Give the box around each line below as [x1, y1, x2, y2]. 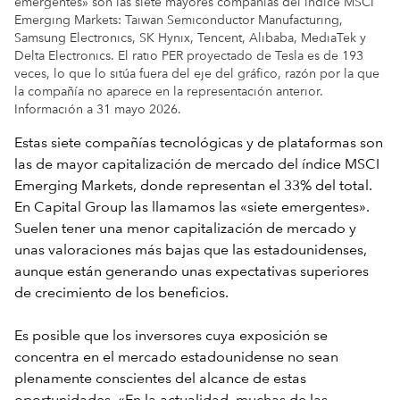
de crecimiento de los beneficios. [14, 286, 229, 301]
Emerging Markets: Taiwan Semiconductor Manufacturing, [14, 13, 343, 27]
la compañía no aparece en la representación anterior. [14, 85, 323, 98]
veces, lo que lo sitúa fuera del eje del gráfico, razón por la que [14, 67, 379, 80]
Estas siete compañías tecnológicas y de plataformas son [14, 136, 383, 151]
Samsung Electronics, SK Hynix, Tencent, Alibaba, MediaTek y [14, 31, 366, 45]
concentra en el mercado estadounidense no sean [14, 350, 338, 365]
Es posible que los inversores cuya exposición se [14, 329, 328, 344]
